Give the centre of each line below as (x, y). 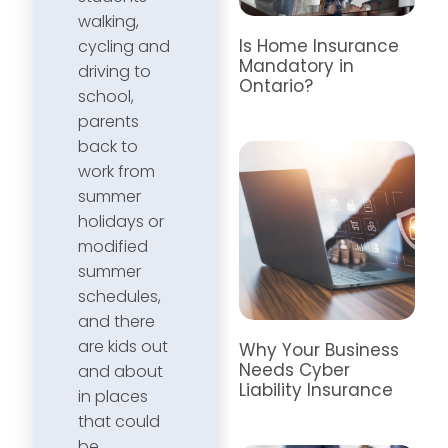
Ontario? (276, 85)
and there (116, 321)
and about (120, 371)
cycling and (124, 46)
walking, (108, 21)
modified (113, 246)
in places (113, 396)
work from (116, 171)
